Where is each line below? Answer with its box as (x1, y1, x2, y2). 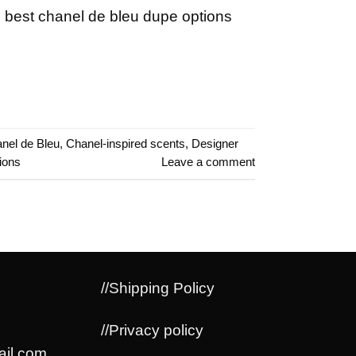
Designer (192, 137, 238, 150)
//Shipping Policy (101, 279, 215, 296)
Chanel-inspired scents (66, 137, 185, 150)
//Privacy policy (101, 321, 203, 339)
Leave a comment (161, 155, 255, 168)
